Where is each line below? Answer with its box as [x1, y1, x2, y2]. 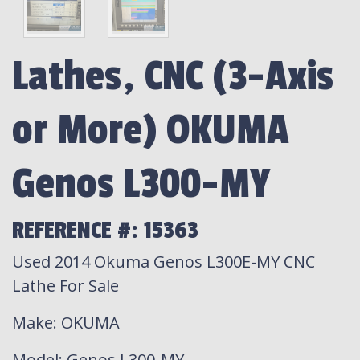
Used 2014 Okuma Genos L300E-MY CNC [12, 250, 315, 272]
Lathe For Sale [12, 274, 119, 297]
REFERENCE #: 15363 [12, 215, 198, 245]
